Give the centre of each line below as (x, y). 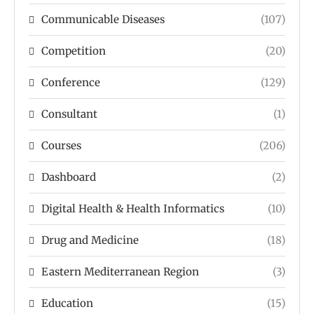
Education (67, 303)
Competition (74, 50)
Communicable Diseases (103, 19)
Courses (61, 145)
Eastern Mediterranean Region (120, 271)
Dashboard (69, 177)
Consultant (69, 114)
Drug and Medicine (90, 240)
